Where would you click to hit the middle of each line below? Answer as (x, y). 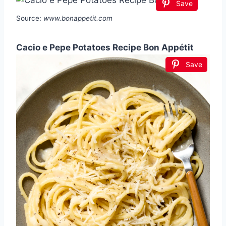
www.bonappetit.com (78, 18)
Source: (30, 18)
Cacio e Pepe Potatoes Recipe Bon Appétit (105, 48)
